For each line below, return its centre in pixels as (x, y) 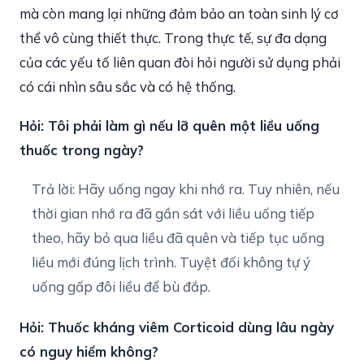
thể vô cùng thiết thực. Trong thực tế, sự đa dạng (173, 38)
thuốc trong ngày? (82, 150)
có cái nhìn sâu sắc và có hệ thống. (128, 87)
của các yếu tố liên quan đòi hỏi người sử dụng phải (180, 62)
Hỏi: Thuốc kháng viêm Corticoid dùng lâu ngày (177, 327)
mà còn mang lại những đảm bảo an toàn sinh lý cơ (179, 13)
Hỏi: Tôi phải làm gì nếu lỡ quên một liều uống (169, 126)
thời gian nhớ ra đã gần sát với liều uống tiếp (173, 213)
